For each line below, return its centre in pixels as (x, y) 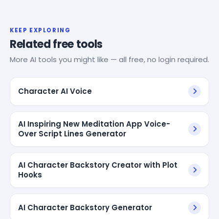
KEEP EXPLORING (40, 30)
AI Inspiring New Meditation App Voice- (94, 124)
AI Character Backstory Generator (85, 207)
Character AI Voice (55, 91)
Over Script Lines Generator (72, 133)
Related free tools (56, 44)
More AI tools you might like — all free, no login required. (109, 59)
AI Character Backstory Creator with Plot (98, 165)
